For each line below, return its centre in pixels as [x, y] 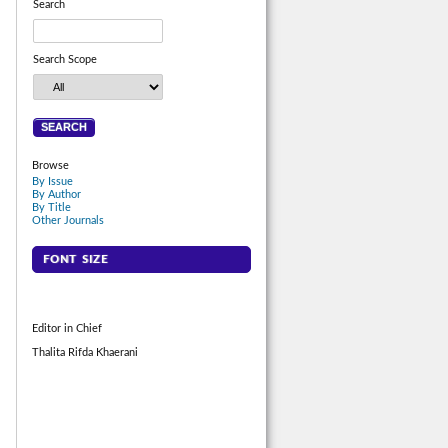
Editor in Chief [67, 329]
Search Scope [65, 60]
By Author [56, 194]
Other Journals [68, 220]
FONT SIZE [76, 260]
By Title [51, 207]
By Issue [52, 181]
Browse [50, 166]
